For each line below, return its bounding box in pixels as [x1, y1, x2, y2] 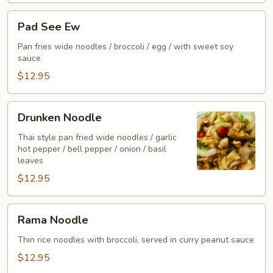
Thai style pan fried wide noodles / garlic [18, 132, 177, 143]
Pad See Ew [18, 19, 80, 34]
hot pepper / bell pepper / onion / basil [18, 143, 166, 155]
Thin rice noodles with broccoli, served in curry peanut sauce [18, 234, 254, 246]
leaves [18, 155, 43, 166]
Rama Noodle [18, 213, 88, 227]
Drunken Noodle [18, 110, 102, 125]
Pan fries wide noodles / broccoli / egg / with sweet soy [18, 41, 233, 52]
